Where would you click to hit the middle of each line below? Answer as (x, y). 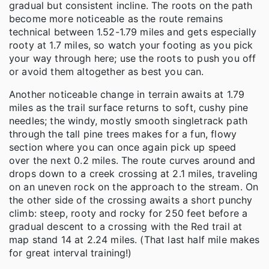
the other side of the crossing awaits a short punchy (131, 200)
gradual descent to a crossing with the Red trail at (126, 226)
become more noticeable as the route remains (116, 18)
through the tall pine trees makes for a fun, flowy (123, 134)
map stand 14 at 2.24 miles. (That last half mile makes (134, 239)
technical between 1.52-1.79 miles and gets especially (133, 32)
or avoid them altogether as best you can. (107, 71)
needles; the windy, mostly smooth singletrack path (128, 120)
